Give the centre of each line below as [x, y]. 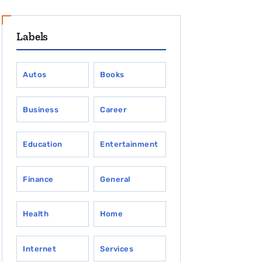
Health [36, 214]
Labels [32, 37]
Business [41, 109]
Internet [40, 249]
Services [117, 249]
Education [43, 144]
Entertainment [129, 144]
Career [113, 109]
